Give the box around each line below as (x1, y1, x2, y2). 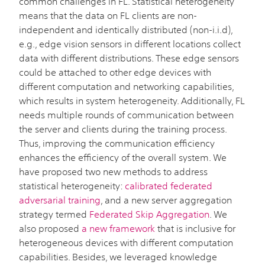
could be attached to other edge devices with (19, 66, 211, 78)
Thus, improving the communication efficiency (19, 137, 215, 149)
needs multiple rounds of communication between (19, 108, 234, 121)
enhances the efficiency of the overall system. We (19, 151, 227, 163)
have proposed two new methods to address (19, 165, 208, 177)
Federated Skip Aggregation (89, 208, 209, 220)
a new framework (82, 222, 155, 234)
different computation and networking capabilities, (19, 80, 234, 92)
